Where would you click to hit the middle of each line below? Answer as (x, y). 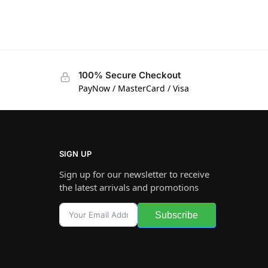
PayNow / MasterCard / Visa (133, 88)
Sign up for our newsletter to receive (134, 174)
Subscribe (177, 215)
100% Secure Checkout (129, 75)
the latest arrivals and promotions (129, 187)
